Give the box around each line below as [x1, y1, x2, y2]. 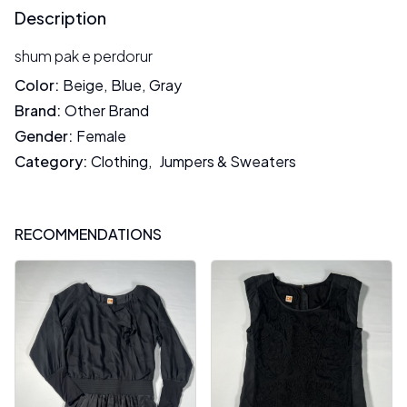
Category [15, 152, 83, 171]
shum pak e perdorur [15, 46, 153, 65]
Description [15, 7, 106, 28]
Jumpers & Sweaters [159, 152, 296, 171]
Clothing [91, 152, 148, 171]
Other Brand [65, 101, 149, 120]
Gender [15, 126, 68, 145]
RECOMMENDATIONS [15, 224, 162, 243]
